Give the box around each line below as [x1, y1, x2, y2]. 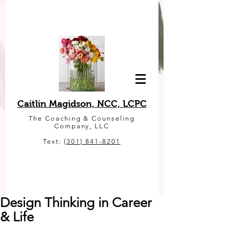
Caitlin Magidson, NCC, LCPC [17, 99, 147, 109]
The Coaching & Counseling [29, 114, 135, 122]
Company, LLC [54, 122, 110, 130]
